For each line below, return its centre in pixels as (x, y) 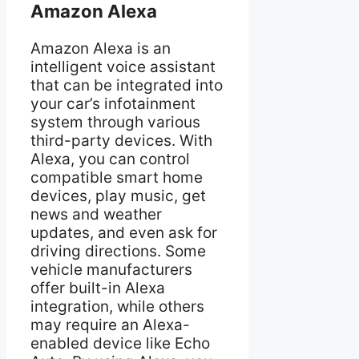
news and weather (96, 215)
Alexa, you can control (110, 159)
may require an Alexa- (110, 325)
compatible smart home (117, 178)
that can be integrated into (127, 86)
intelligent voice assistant (123, 67)
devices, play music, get (118, 196)
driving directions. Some (118, 252)
